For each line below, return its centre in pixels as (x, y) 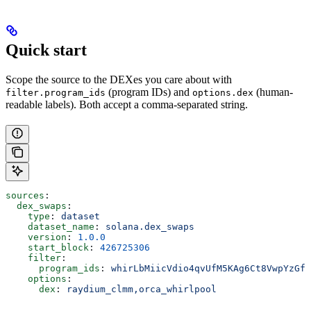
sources (25, 195)
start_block (47, 247)
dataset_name (50, 226)
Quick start (46, 50)
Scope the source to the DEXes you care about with (119, 79)
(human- (273, 92)
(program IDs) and (149, 92)
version (36, 237)
